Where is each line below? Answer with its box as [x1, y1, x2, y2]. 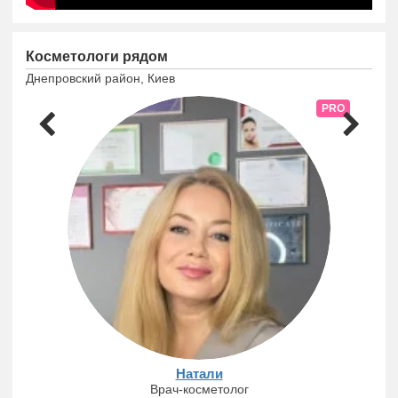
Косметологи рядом [26, 48, 168, 64]
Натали [175, 365, 223, 381]
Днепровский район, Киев [26, 71, 175, 86]
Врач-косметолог [149, 381, 249, 396]
